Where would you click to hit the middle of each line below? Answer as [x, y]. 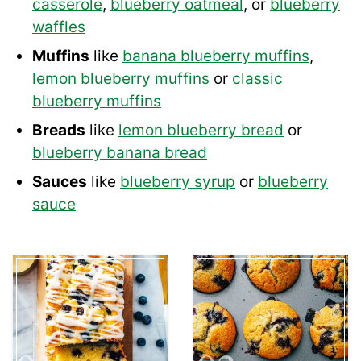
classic [257, 79]
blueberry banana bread [120, 153]
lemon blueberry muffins [121, 79]
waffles [59, 27]
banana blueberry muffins [216, 56]
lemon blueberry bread [201, 131]
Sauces [60, 182]
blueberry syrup [178, 182]
